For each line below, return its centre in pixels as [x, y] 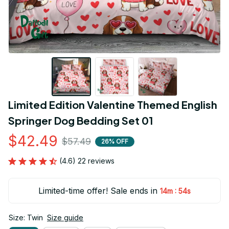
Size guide [65, 218]
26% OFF [115, 141]
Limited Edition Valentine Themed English [113, 105]
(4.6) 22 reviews [87, 161]
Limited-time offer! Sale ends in [98, 191]
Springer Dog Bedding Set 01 [81, 121]
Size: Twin [26, 218]
